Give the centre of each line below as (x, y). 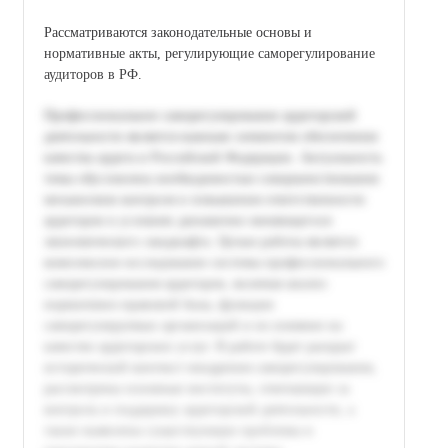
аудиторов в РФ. (93, 74)
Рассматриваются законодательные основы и (178, 32)
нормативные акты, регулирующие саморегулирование (209, 53)
